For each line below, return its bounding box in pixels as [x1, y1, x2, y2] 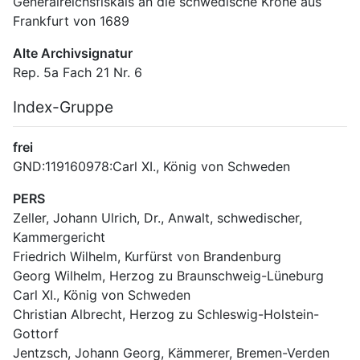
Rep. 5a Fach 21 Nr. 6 [13, 64, 142, 81]
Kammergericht [13, 229, 105, 246]
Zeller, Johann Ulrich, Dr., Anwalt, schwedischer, [13, 210, 302, 227]
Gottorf [13, 325, 59, 342]
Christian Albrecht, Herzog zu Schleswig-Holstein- [13, 306, 319, 323]
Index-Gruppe [13, 96, 113, 117]
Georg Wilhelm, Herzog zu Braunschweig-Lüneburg [13, 268, 324, 284]
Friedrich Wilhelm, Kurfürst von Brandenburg [13, 248, 281, 265]
